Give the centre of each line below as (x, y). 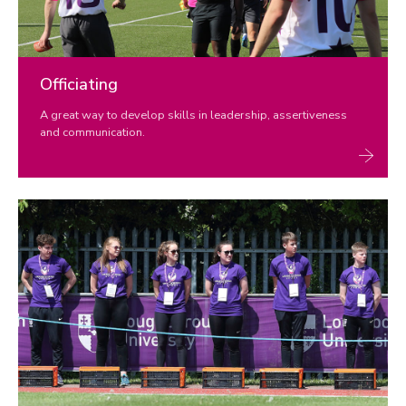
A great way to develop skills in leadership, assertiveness (193, 115)
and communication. (92, 132)
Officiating (79, 84)
